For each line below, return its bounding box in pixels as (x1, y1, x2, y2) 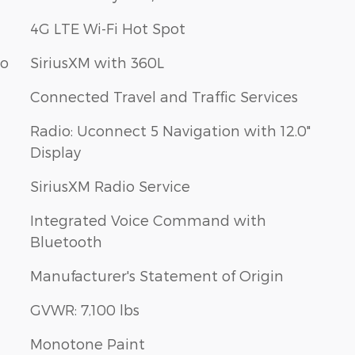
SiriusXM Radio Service (30, 177, 190, 194)
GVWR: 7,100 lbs (30, 301, 139, 318)
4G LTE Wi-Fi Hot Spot (30, 20, 185, 36)
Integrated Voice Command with (30, 212, 266, 228)
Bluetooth (30, 233, 102, 250)
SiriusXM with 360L (30, 54, 164, 71)
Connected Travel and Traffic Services (30, 88, 298, 105)
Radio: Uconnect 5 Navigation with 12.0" (30, 122, 311, 139)
